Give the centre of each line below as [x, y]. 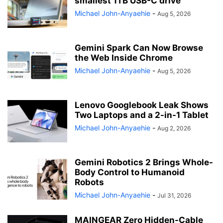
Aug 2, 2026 [174, 128]
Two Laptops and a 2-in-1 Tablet [142, 115]
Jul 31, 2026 [174, 195]
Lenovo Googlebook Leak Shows [142, 105]
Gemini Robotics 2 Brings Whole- [144, 162]
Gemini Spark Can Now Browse [139, 48]
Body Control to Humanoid [130, 172]
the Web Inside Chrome [124, 57]
